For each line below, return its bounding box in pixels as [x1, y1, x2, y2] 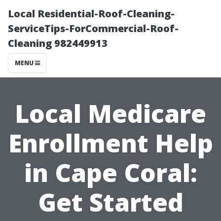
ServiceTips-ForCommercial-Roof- [8, 22, 179, 35]
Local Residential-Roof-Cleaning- [8, 7, 175, 20]
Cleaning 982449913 [8, 37, 108, 50]
